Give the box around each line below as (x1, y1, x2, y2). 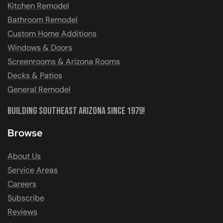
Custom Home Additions (7, 28, 97, 39)
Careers (7, 178, 36, 189)
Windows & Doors (7, 42, 72, 53)
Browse (7, 126, 43, 139)
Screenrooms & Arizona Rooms (7, 56, 120, 67)
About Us (7, 150, 41, 161)
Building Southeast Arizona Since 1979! (7, 105, 145, 117)
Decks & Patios (7, 70, 62, 81)
